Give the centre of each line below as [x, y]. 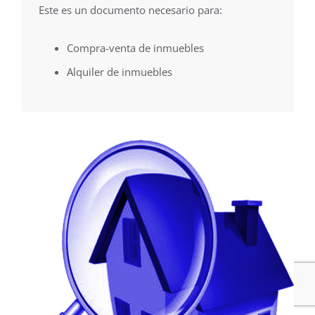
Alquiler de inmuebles [120, 72]
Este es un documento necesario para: [130, 10]
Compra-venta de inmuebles [135, 48]
